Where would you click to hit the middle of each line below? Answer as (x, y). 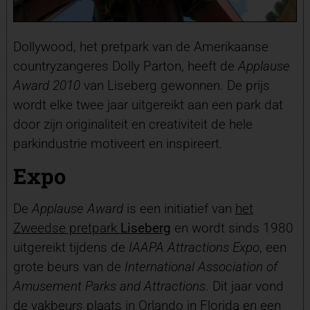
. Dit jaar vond (244, 286)
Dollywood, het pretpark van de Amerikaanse (140, 47)
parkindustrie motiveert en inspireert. (118, 144)
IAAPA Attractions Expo (194, 248)
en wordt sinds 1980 (232, 228)
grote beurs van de (69, 267)
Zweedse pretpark (66, 228)
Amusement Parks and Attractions (109, 286)
